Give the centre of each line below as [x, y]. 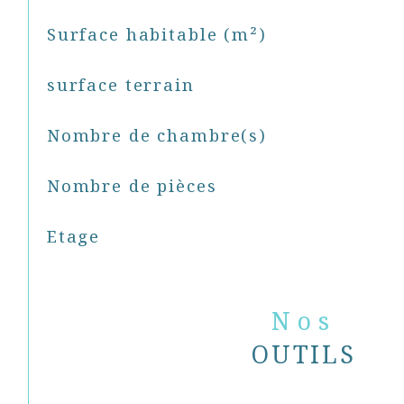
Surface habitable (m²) [156, 34]
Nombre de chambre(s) [156, 135]
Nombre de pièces [132, 185]
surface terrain [120, 85]
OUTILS [304, 353]
